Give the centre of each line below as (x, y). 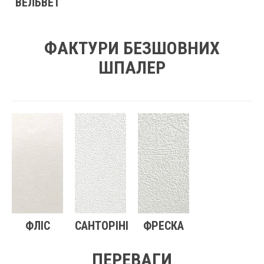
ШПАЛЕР (132, 68)
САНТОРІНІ (102, 226)
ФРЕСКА (164, 226)
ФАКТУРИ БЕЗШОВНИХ (132, 48)
